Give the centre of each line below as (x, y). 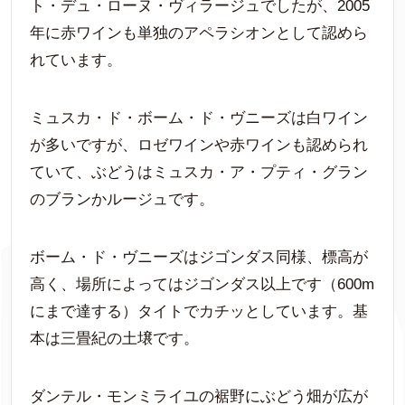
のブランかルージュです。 (122, 199)
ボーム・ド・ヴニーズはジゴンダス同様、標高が (199, 257)
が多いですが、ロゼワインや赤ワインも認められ (199, 145)
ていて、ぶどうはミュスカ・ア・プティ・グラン (199, 172)
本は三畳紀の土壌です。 (114, 338)
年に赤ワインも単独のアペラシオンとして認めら (199, 33)
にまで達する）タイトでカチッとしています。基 (199, 311)
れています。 (76, 60)
